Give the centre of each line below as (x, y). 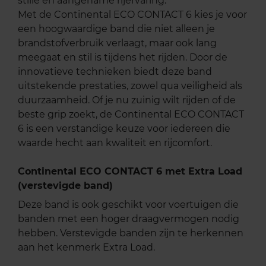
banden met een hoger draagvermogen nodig (129, 218)
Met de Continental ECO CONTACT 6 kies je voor (132, 14)
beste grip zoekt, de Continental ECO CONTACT (131, 114)
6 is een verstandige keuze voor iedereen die (124, 128)
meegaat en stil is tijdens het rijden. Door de (123, 57)
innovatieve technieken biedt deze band (115, 71)
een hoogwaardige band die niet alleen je (116, 28)
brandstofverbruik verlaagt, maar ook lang (117, 43)
